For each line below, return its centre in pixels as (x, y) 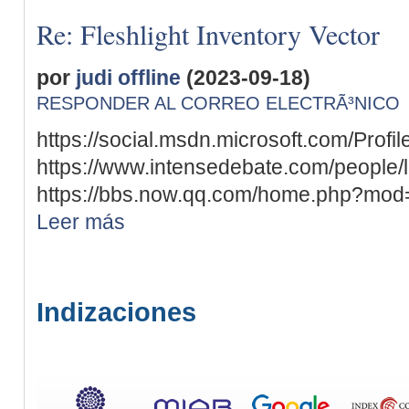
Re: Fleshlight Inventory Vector (208, 33)
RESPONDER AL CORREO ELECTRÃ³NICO (218, 103)
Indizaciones (116, 311)
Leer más (81, 221)
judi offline (128, 77)
